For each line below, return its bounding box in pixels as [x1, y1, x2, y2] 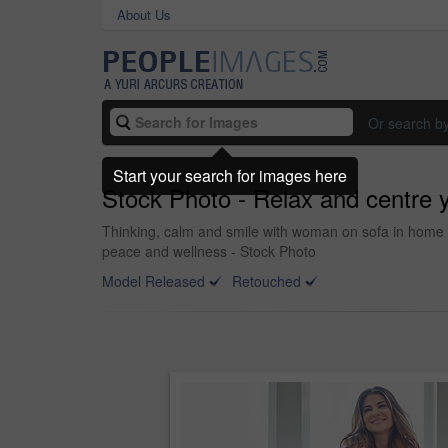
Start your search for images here [113, 163, 347, 187]
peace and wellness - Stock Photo [102, 241, 316, 261]
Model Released [102, 271, 205, 291]
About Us [117, 5, 171, 24]
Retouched [232, 271, 301, 291]
